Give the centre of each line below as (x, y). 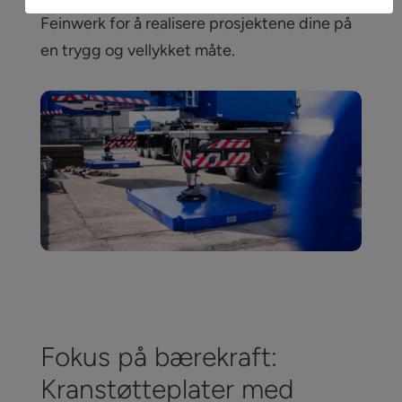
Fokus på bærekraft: (158, 357)
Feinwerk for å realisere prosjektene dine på (196, 23)
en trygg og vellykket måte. (137, 50)
